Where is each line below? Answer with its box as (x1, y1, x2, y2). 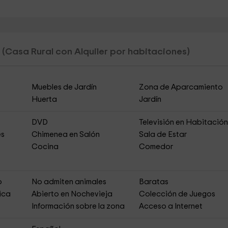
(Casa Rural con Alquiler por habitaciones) (2, 47, 190, 56)
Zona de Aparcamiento (139, 83, 223, 91)
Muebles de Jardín (31, 83, 97, 91)
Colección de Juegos (139, 190, 216, 198)
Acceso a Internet (139, 203, 203, 210)
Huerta (31, 96, 57, 103)
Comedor (139, 143, 174, 151)
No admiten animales (31, 178, 106, 186)
